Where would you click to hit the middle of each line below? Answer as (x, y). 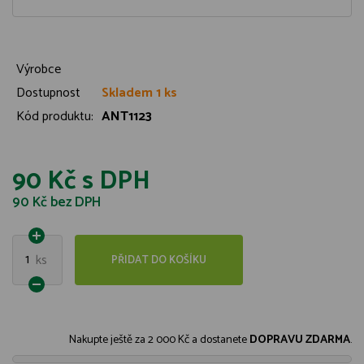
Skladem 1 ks (139, 93)
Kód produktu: (55, 117)
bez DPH (74, 202)
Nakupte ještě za (107, 340)
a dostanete (221, 340)
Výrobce (39, 69)
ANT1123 (127, 117)
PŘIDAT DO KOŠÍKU (159, 260)
